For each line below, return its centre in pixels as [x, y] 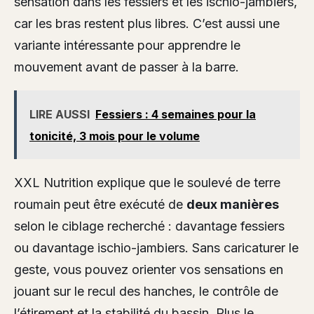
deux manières [233, 205]
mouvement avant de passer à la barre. [127, 67]
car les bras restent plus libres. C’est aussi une [147, 24]
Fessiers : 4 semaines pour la [176, 115]
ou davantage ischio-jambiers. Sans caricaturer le [156, 248]
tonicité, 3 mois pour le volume [115, 136]
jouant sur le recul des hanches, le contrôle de [146, 292]
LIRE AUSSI [60, 115]
